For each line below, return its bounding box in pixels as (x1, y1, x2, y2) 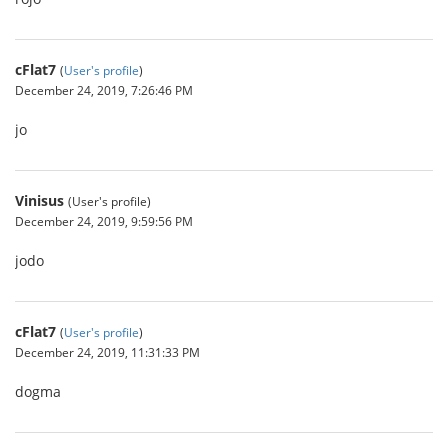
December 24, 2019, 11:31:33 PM (15, 344, 200, 360)
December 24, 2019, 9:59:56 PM (15, 213, 193, 229)
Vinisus (15, 191, 64, 210)
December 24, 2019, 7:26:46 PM (15, 82, 193, 98)
